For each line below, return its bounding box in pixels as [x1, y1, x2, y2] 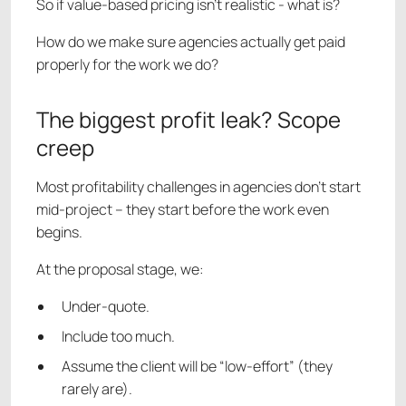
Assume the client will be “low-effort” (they [62, 356, 333, 377]
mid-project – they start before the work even [36, 199, 329, 220]
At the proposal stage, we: [36, 259, 204, 280]
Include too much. [62, 326, 175, 347]
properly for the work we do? [36, 54, 218, 75]
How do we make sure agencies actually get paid [36, 32, 345, 53]
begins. [36, 222, 82, 243]
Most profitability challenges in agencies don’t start [36, 177, 361, 198]
